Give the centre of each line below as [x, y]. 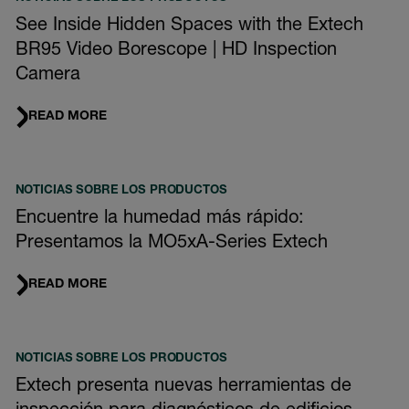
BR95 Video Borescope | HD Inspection [176, 52]
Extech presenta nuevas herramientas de [183, 388]
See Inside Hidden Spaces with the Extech [189, 27]
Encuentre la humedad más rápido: [159, 220]
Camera [47, 76]
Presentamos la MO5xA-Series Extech [171, 244]
